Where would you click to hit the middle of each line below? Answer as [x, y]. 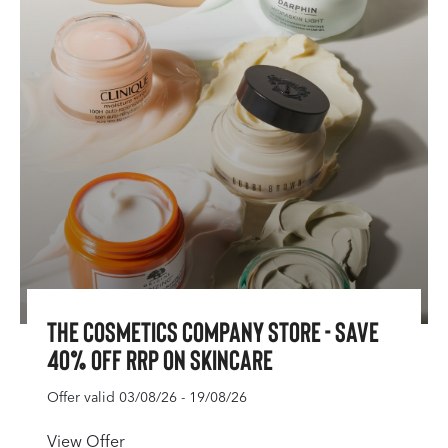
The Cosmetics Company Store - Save [213, 331]
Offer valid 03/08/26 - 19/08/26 [147, 397]
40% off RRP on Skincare [160, 359]
